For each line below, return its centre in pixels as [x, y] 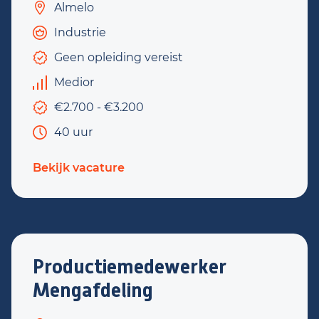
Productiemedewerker [130, 267]
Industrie [80, 32]
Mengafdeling [93, 290]
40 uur [73, 132]
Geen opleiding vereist [119, 57]
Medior [74, 82]
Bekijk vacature [79, 168]
